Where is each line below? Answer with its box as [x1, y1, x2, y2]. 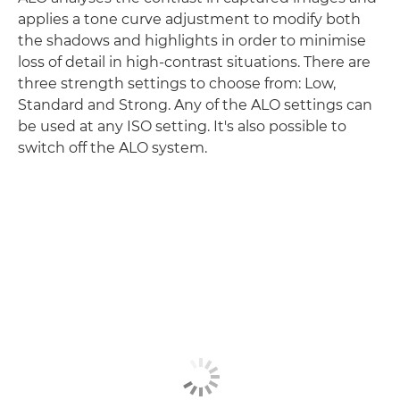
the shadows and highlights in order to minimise [18, 32, 366, 49]
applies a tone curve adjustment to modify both [18, 11, 361, 28]
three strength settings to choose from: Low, [18, 75, 336, 92]
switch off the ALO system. [18, 139, 207, 156]
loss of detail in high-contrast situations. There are [18, 54, 371, 71]
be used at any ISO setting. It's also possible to [18, 118, 346, 135]
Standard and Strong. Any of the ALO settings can [18, 96, 372, 113]
